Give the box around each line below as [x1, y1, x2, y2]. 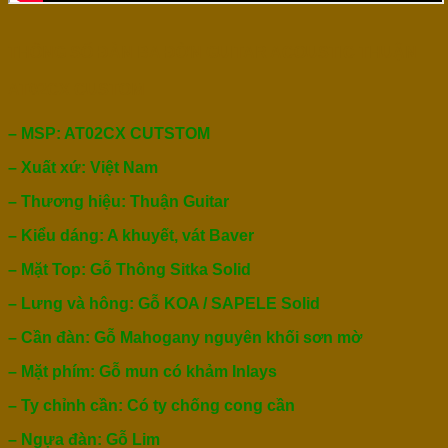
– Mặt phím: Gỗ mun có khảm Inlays [8, 362, 277, 380]
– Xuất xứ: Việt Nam [8, 158, 158, 176]
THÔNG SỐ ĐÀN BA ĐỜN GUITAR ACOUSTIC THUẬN [8, 44, 417, 62]
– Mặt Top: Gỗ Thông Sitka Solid [8, 260, 251, 278]
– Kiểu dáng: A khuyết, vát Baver [8, 226, 254, 244]
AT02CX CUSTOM [8, 81, 144, 99]
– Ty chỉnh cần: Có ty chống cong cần [8, 396, 295, 414]
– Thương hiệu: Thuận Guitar [8, 192, 229, 210]
